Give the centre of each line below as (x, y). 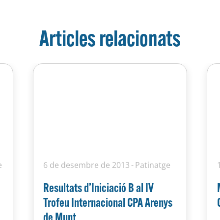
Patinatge (153, 165)
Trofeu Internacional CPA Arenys (108, 202)
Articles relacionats (110, 38)
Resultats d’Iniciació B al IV (99, 187)
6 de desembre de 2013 (87, 165)
